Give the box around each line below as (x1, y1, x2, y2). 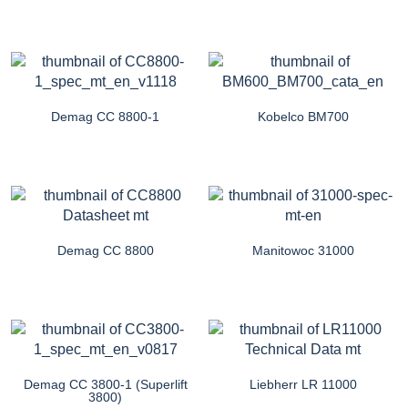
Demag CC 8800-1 (51, 108, 159, 124)
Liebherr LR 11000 (249, 376, 357, 392)
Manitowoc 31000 (251, 242, 354, 258)
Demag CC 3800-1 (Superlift (23, 376, 188, 392)
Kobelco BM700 (257, 108, 349, 124)
